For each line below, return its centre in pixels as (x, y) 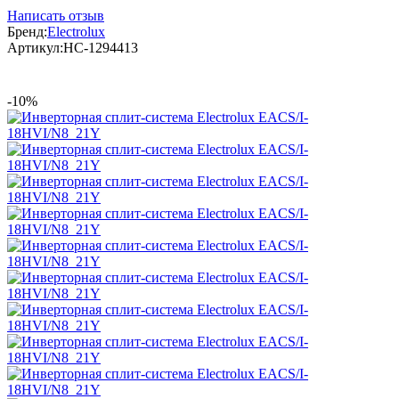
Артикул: (35, 47)
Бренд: (27, 31)
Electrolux (76, 31)
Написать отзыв (56, 15)
